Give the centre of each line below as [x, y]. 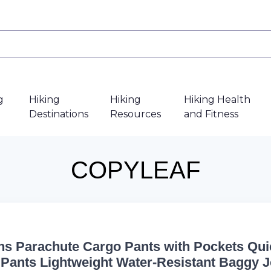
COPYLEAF [135, 170]
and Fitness [211, 114]
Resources [136, 114]
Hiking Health [217, 100]
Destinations [59, 114]
